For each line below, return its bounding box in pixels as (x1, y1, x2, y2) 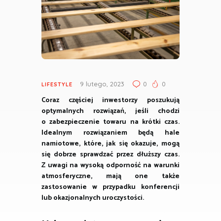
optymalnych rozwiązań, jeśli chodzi (41, 106, 180, 117)
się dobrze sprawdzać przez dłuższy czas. (41, 149, 180, 161)
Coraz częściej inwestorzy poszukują (41, 95, 180, 107)
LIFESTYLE (41, 81, 73, 88)
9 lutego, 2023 (80, 80, 124, 88)
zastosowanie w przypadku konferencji (41, 182, 180, 193)
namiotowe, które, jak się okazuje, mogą (41, 138, 180, 150)
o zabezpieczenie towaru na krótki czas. (41, 116, 180, 128)
